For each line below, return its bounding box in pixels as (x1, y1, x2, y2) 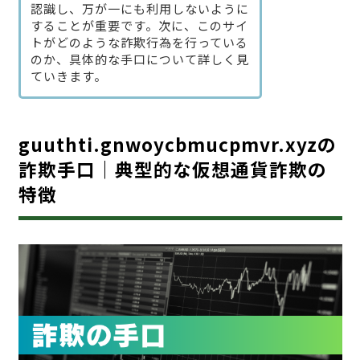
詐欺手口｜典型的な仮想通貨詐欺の (18, 156, 327, 182)
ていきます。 (30, 67, 107, 85)
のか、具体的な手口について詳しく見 (30, 51, 249, 68)
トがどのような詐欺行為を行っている (30, 34, 248, 51)
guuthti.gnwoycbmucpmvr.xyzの (18, 131, 337, 157)
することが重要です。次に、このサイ (30, 17, 248, 35)
